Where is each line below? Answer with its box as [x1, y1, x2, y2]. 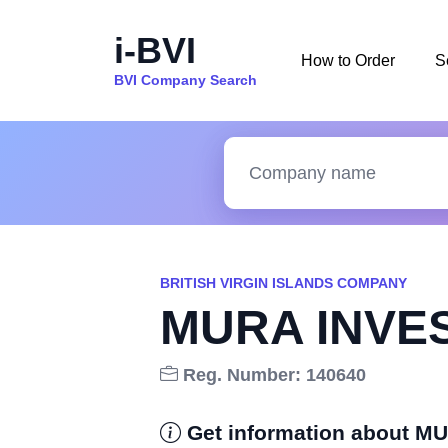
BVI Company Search [114, 71, 257, 88]
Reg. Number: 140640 [178, 365, 366, 385]
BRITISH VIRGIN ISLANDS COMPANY [160, 275, 407, 291]
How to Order [301, 51, 395, 69]
